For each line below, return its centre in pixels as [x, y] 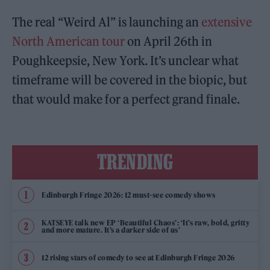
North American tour [69, 41]
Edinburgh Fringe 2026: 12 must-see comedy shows [129, 195]
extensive [227, 22]
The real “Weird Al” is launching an [107, 22]
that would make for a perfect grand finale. [126, 99]
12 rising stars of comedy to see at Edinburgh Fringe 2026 [138, 257]
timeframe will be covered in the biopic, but [130, 80]
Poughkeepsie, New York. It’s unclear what [126, 61]
